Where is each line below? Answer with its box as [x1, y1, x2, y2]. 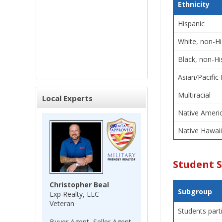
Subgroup [178, 187, 212, 196]
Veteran [50, 199, 74, 208]
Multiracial [178, 90, 211, 100]
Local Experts [42, 93, 93, 103]
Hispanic [178, 19, 205, 28]
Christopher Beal [50, 180, 109, 189]
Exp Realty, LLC [50, 189, 99, 199]
